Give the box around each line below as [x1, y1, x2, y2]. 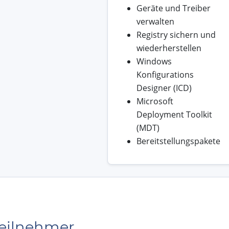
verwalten [136, 16, 174, 28]
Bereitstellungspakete [136, 135, 220, 147]
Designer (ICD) [136, 82, 192, 94]
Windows [136, 56, 172, 67]
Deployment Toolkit [136, 109, 212, 121]
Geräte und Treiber [136, 3, 211, 14]
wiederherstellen [136, 42, 201, 54]
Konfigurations [136, 69, 194, 81]
